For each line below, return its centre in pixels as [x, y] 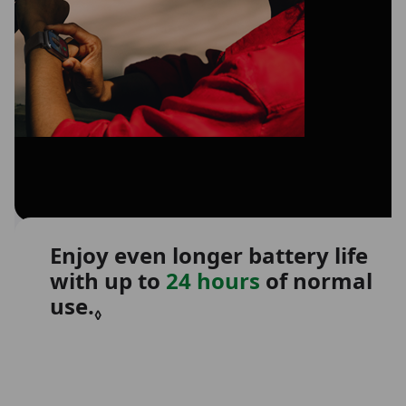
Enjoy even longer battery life [209, 256]
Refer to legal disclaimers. [241, 306]
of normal [316, 281]
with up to [108, 281]
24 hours [213, 281]
